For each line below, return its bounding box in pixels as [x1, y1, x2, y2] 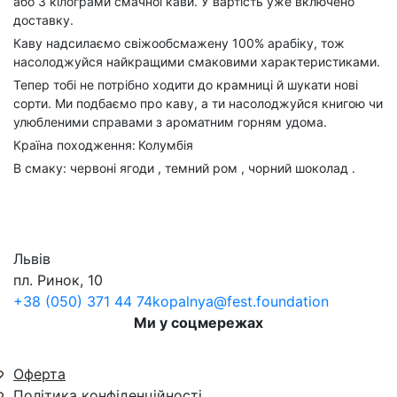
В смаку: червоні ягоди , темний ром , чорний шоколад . [13, 160, 355, 176]
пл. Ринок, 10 [13, 271, 103, 290]
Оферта [13, 365, 66, 384]
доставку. [13, 12, 74, 28]
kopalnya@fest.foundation [152, 292, 329, 311]
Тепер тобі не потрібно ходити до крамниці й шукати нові [13, 77, 358, 93]
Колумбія [138, 137, 193, 153]
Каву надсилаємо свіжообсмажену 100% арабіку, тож [13, 35, 345, 51]
